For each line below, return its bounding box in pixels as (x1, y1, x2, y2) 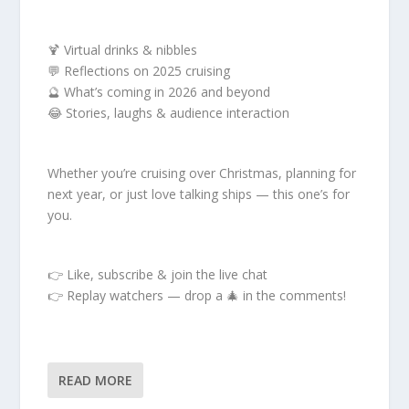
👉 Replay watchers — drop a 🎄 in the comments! (47, 287, 347, 305)
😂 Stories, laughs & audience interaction (47, 104, 290, 122)
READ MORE (58, 372, 133, 390)
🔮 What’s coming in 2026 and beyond (47, 83, 271, 101)
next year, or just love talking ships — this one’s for (47, 184, 351, 203)
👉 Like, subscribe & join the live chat (47, 266, 268, 284)
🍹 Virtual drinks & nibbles (47, 41, 198, 59)
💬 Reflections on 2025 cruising (47, 62, 231, 80)
